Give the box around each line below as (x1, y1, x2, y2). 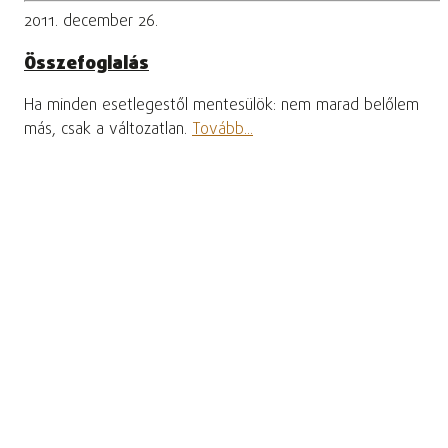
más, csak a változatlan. (24, 117, 192, 142)
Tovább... (192, 117, 253, 142)
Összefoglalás (24, 49, 149, 78)
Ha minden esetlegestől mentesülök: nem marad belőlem (24, 93, 419, 118)
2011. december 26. (24, 10, 158, 35)
